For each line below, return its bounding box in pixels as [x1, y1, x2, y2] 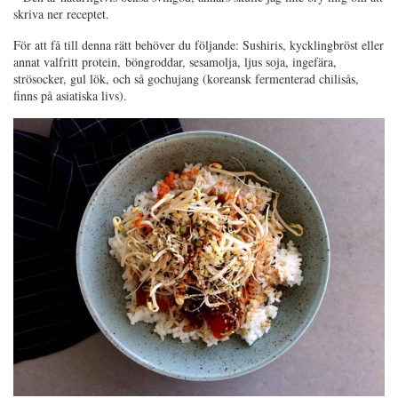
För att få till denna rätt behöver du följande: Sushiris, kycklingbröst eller [13, 36, 384, 53]
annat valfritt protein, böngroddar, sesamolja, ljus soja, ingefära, [13, 52, 337, 70]
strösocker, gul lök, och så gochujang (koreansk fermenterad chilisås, [13, 69, 359, 87]
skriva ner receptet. [13, 4, 109, 22]
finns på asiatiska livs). [13, 86, 127, 104]
